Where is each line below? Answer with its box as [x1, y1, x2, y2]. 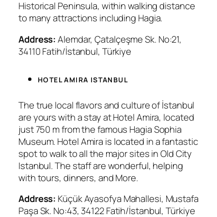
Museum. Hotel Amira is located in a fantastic [18, 135, 198, 148]
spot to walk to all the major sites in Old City [18, 147, 192, 160]
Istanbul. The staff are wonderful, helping [18, 159, 183, 172]
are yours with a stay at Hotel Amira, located [18, 110, 194, 124]
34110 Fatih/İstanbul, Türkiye [18, 45, 132, 58]
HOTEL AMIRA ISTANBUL [38, 75, 128, 85]
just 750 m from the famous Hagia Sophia [18, 123, 182, 136]
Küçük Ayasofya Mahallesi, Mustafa [58, 192, 199, 205]
